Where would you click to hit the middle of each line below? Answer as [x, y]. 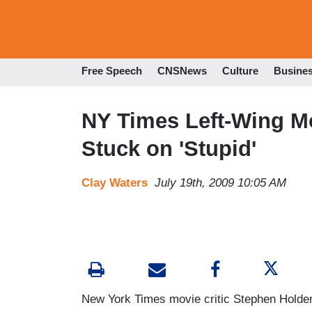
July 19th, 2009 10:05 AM [220, 182]
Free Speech [112, 71]
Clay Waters [115, 182]
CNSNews [182, 71]
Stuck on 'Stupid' [169, 148]
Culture [240, 71]
